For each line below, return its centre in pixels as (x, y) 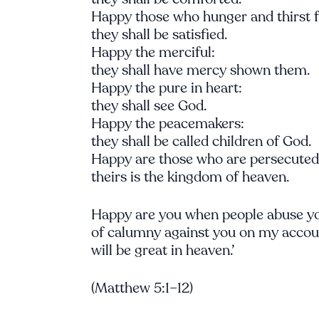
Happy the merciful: (153, 52)
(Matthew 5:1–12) (142, 288)
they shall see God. (149, 106)
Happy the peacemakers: (168, 124)
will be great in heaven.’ (163, 250)
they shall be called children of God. (201, 141)
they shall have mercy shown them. (200, 70)
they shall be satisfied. (159, 35)
